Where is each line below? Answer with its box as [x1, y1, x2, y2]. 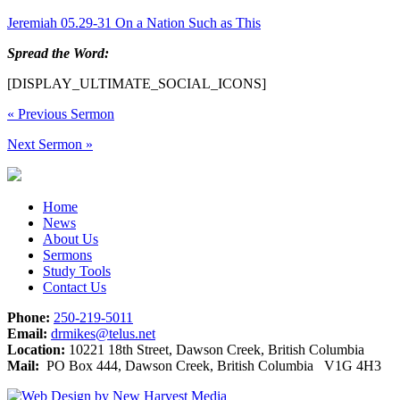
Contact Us [43, 279, 106, 295]
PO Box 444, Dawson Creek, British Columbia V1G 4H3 [39, 357, 381, 373]
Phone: [7, 309, 50, 325]
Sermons [43, 246, 92, 262]
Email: [7, 325, 47, 341]
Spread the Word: [7, 45, 109, 61]
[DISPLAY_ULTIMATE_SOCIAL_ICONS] [7, 75, 266, 91]
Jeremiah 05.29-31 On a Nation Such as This [7, 14, 261, 30]
